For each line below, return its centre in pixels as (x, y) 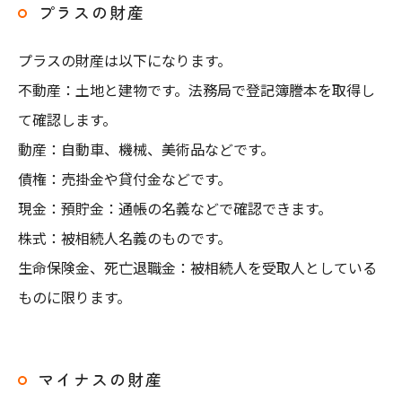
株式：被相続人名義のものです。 (125, 238)
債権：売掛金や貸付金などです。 (125, 179)
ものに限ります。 (74, 297)
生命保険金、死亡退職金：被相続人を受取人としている (197, 267)
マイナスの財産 (100, 379)
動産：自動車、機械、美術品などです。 (146, 149)
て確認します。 (67, 119)
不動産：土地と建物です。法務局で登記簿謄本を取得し (197, 90)
